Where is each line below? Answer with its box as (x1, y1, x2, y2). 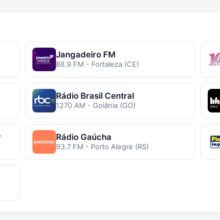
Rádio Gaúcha (55, 132, 111, 142)
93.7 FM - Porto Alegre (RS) (55, 142, 149, 151)
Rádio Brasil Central (55, 91, 134, 101)
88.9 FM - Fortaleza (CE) (55, 60, 139, 69)
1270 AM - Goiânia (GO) (55, 101, 136, 110)
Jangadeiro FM (55, 50, 115, 60)
